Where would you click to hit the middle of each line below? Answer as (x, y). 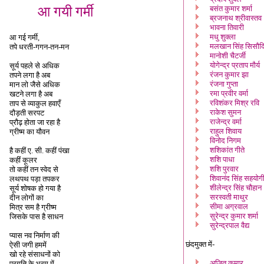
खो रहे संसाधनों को (35, 254)
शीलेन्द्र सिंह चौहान (236, 188)
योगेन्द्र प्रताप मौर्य (235, 65)
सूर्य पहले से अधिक (34, 66)
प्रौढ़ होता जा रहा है (35, 122)
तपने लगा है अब (30, 75)
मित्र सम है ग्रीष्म (33, 207)
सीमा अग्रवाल (229, 207)
